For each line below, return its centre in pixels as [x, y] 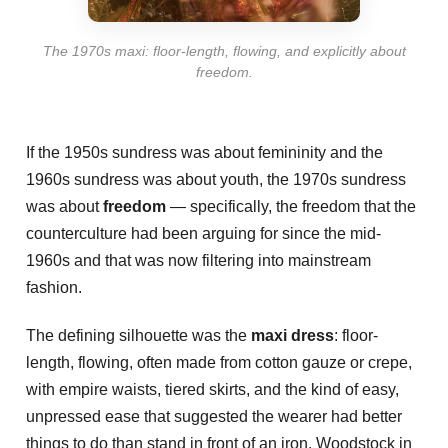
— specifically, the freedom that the [291, 206]
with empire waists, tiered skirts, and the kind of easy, [212, 389]
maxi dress [292, 335]
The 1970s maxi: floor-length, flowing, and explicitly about [224, 51]
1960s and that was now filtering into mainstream [198, 260]
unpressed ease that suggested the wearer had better [214, 416]
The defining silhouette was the [138, 335]
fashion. [54, 287]
